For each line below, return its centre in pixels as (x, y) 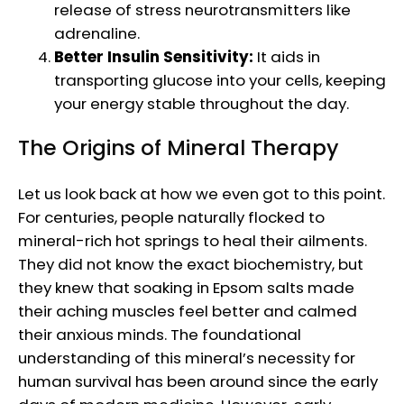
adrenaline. (97, 34)
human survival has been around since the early (198, 381)
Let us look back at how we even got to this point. (202, 193)
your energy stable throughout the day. (202, 104)
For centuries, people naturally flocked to (171, 217)
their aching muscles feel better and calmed (188, 311)
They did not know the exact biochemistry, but (191, 264)
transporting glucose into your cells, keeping (220, 81)
